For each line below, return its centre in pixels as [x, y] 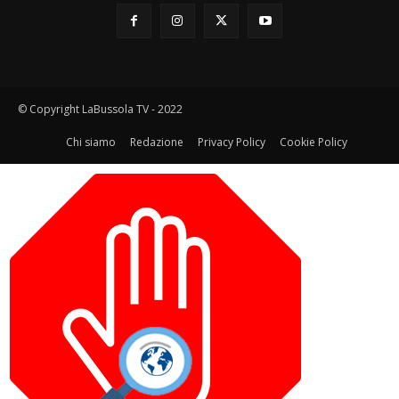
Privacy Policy [232, 142]
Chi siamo [91, 142]
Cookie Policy [313, 142]
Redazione [157, 142]
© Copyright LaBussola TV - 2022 [100, 109]
